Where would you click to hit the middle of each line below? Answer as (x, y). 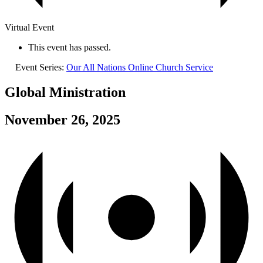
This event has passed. (70, 47)
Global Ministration (65, 92)
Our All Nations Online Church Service (140, 67)
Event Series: (41, 67)
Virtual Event (29, 27)
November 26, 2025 (63, 119)
